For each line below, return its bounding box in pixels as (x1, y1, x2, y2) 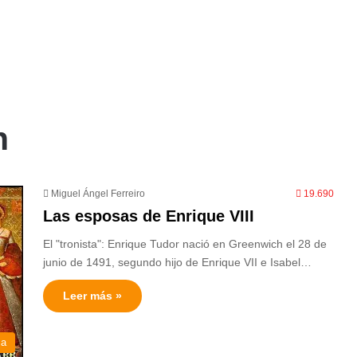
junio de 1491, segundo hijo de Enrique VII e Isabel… (43, 256, 312, 269)
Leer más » (63, 289, 122, 302)
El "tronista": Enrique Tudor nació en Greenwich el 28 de (43, 237, 327, 250)
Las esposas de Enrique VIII (43, 207, 254, 225)
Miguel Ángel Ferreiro (51, 188, 145, 199)
